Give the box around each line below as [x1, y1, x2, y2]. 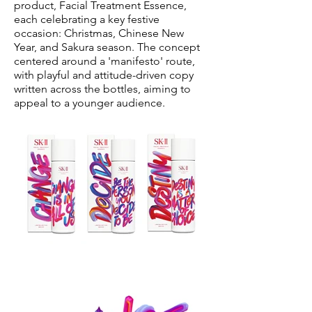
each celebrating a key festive [14, 13, 159, 26]
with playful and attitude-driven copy [14, 68, 194, 81]
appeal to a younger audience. [14, 96, 165, 109]
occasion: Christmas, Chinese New [14, 26, 184, 40]
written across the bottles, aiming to [14, 82, 191, 95]
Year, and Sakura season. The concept [14, 40, 200, 54]
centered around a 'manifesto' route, [14, 54, 195, 68]
